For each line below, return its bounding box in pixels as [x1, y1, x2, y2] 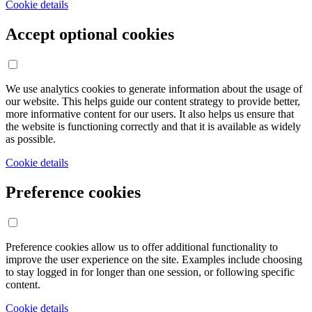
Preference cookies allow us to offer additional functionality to [6, 240, 278, 253]
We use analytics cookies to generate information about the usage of [6, 82, 302, 95]
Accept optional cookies [6, 24, 174, 43]
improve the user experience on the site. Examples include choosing [6, 253, 302, 265]
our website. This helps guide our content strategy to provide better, [6, 95, 300, 107]
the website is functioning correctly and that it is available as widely [6, 120, 301, 132]
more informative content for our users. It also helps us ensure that [6, 107, 294, 120]
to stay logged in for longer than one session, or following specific [6, 265, 295, 278]
